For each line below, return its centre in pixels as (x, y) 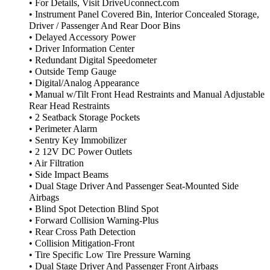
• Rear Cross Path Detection (82, 232)
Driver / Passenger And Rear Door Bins (105, 26)
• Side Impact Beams (69, 175)
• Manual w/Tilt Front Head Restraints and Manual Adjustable (147, 95)
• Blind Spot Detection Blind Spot (94, 209)
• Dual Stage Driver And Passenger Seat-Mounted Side (134, 187)
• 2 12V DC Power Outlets (80, 152)
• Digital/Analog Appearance (84, 83)
